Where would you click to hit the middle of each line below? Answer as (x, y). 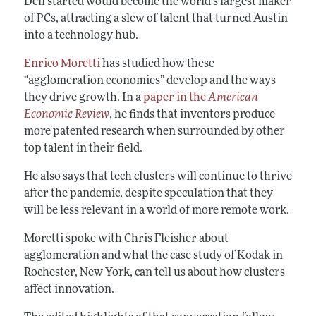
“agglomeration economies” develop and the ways (150, 81)
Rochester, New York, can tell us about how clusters (154, 273)
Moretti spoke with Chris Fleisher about (126, 239)
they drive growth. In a (83, 98)
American (233, 98)
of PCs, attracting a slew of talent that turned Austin (156, 19)
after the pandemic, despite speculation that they (148, 194)
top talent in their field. (85, 148)
